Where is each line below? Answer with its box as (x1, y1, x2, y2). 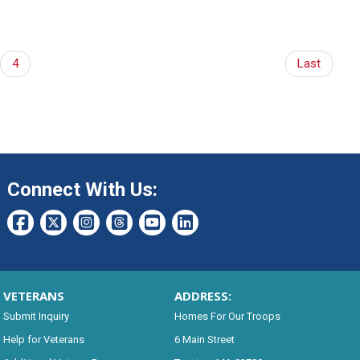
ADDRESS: (174, 287, 231, 304)
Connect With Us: (6, 178, 157, 201)
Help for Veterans (2, 333, 84, 346)
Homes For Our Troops (174, 309, 280, 322)
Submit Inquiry (2, 309, 69, 322)
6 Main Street (174, 333, 235, 346)
